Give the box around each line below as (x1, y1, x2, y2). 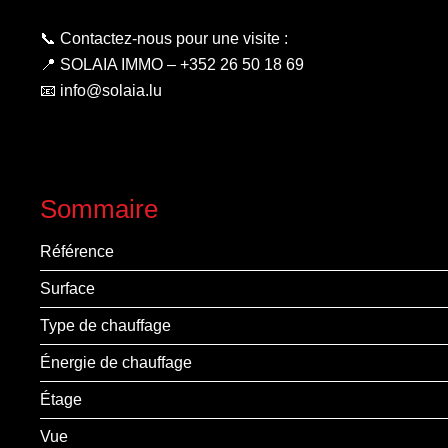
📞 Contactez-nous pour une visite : (40, 30, 288, 47)
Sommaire (40, 194, 158, 224)
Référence (40, 243, 114, 260)
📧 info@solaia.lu (40, 82, 162, 99)
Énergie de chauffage (40, 354, 192, 371)
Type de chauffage (40, 317, 171, 334)
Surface (40, 280, 95, 297)
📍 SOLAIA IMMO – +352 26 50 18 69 (40, 56, 304, 73)
